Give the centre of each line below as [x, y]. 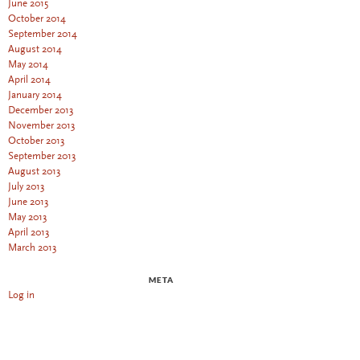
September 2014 [43, 34]
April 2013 [29, 233]
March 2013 [33, 248]
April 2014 [29, 80]
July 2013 [27, 187]
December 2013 [41, 110]
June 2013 [29, 202]
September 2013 [42, 156]
